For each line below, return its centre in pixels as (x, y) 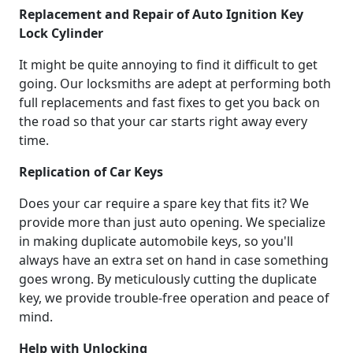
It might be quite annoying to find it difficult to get (168, 65)
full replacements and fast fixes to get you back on (169, 103)
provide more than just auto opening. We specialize (172, 223)
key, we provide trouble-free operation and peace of (174, 298)
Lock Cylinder (61, 33)
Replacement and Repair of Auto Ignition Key (161, 15)
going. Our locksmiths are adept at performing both (175, 84)
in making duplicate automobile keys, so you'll (156, 242)
